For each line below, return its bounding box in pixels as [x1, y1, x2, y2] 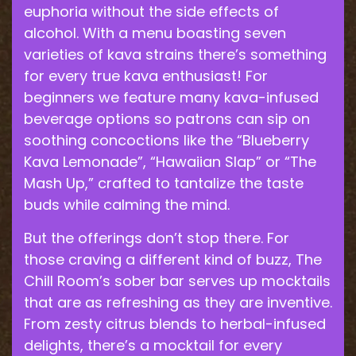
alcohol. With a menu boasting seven [24, 23, 286, 44]
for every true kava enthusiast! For [24, 66, 268, 87]
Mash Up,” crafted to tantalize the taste [24, 173, 304, 194]
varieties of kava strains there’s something [24, 44, 327, 65]
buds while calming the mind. [24, 195, 230, 215]
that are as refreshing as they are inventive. [24, 292, 332, 312]
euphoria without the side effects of [24, 2, 279, 22]
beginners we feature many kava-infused [24, 87, 319, 108]
